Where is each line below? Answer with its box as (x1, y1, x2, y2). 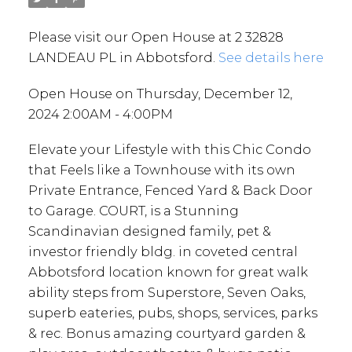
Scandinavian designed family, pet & (27, 223, 271, 240)
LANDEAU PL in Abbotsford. (27, 49, 218, 65)
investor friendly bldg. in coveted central (27, 244, 298, 260)
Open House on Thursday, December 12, (27, 85, 292, 101)
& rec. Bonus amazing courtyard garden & (27, 325, 306, 342)
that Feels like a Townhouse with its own (27, 162, 295, 178)
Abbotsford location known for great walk (27, 264, 308, 280)
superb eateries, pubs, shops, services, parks (27, 305, 317, 321)
